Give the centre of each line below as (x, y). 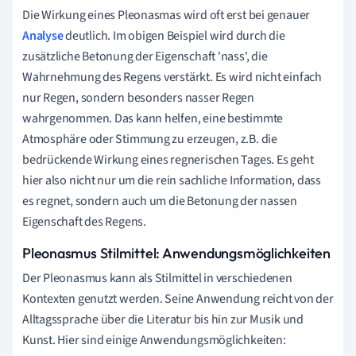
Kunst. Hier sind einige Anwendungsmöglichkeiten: (154, 340)
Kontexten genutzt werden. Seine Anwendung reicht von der (178, 298)
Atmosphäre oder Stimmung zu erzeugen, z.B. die (150, 139)
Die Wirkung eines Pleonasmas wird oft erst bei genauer (166, 15)
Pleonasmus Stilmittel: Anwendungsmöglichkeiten (176, 253)
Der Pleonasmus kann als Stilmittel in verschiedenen (157, 278)
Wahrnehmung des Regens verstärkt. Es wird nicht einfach (172, 77)
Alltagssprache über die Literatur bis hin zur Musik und (163, 319)
